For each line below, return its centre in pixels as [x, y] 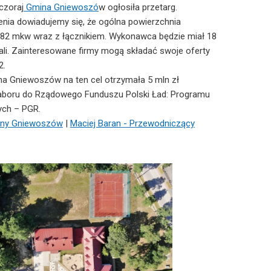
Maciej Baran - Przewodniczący [132, 123]
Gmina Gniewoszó [61, 7]
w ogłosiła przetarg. [138, 7]
